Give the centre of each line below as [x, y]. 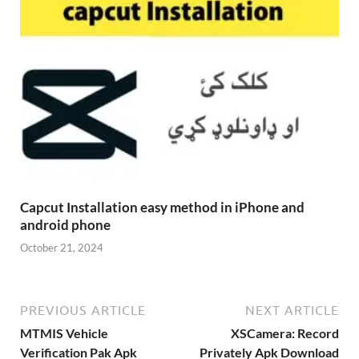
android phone [65, 224]
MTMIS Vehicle [64, 333]
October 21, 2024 [62, 248]
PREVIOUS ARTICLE [83, 311]
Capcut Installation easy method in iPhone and [162, 207]
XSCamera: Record [285, 333]
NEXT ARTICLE [292, 311]
